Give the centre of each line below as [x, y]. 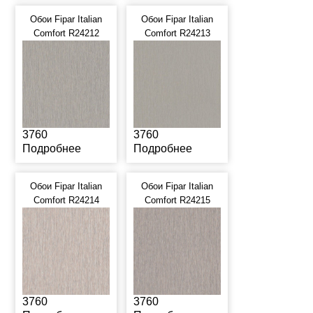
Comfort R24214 [66, 200]
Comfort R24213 [177, 33]
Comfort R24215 [177, 200]
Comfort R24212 [66, 33]
